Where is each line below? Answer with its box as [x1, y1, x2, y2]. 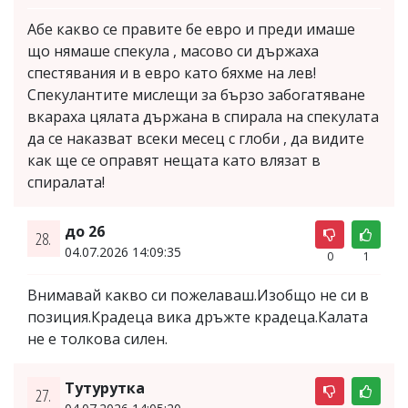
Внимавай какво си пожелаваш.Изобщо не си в [27, 284, 369, 305]
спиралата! [27, 171, 105, 192]
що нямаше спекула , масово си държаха [27, 40, 319, 61]
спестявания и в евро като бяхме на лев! [27, 62, 316, 83]
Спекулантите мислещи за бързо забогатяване [27, 84, 365, 105]
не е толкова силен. [27, 328, 168, 349]
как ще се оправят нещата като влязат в [27, 149, 321, 170]
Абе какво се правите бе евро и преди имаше [27, 18, 355, 39]
